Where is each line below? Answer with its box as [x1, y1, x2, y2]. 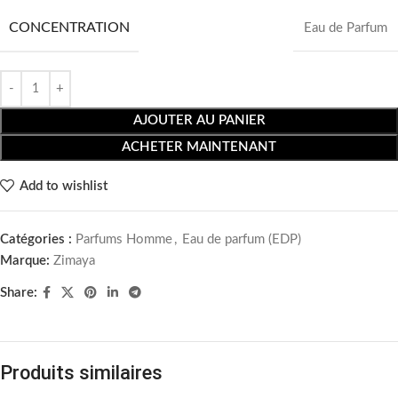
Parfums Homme [76, 233, 172, 246]
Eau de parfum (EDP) [182, 233, 301, 246]
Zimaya [53, 254, 95, 267]
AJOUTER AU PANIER [132, 114, 266, 127]
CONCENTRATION [9, 20, 130, 35]
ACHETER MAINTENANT [122, 140, 276, 154]
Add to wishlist [19, 179, 107, 193]
